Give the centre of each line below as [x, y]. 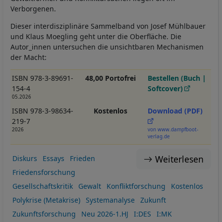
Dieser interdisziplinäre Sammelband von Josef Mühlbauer [108, 26]
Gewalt [89, 186]
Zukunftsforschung [44, 214]
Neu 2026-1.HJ [105, 214]
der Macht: [29, 57]
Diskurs [25, 158]
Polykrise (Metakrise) [46, 200]
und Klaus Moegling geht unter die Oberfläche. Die [96, 36]
